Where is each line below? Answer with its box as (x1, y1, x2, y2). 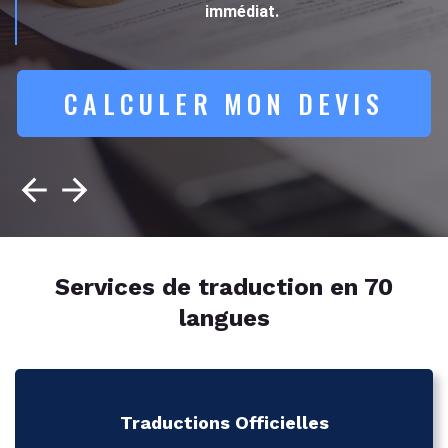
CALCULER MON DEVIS (64, 84, 384, 123)
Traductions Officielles (119, 412, 329, 433)
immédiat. (204, 2, 279, 21)
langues (178, 304, 270, 332)
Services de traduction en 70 (55, 273, 393, 301)
